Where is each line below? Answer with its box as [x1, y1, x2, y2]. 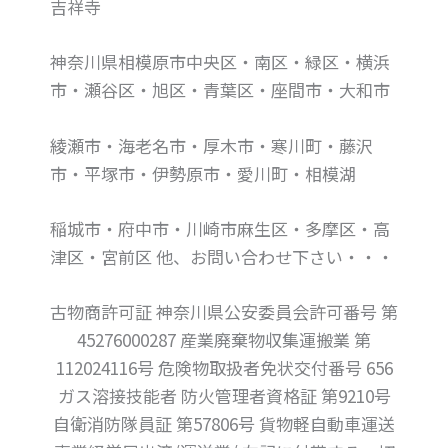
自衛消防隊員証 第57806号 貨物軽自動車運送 [53, 410, 395, 436]
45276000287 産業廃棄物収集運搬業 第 [77, 326, 371, 352]
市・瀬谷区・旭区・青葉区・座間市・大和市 [50, 77, 390, 103]
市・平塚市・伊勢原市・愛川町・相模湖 [50, 160, 356, 186]
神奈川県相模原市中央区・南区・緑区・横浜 [50, 49, 390, 75]
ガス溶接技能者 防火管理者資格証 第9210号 [57, 382, 391, 408]
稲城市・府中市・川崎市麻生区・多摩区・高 [50, 215, 390, 241]
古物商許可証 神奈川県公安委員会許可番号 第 [50, 298, 398, 324]
